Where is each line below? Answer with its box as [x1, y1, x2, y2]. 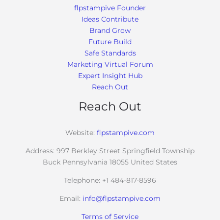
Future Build [88, 37, 132, 46]
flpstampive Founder [74, 3, 146, 12]
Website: [65, 128, 95, 137]
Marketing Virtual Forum [67, 59, 153, 69]
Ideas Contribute [82, 14, 138, 24]
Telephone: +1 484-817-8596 [64, 175, 156, 185]
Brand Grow [89, 26, 131, 35]
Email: [59, 193, 82, 203]
